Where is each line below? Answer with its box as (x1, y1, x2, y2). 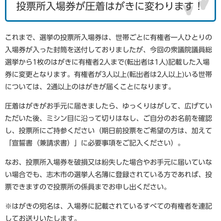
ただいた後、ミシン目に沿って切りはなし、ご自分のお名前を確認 (5, 115, 212, 122)
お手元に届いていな (150, 159, 212, 166)
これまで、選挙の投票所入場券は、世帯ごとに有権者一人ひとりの (5, 34, 212, 41)
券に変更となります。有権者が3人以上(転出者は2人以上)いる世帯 (5, 71, 212, 78)
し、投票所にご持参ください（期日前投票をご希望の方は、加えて (5, 127, 212, 134)
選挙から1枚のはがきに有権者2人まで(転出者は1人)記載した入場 (5, 59, 210, 66)
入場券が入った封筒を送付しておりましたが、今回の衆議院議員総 (5, 46, 212, 53)
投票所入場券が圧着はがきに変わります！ (16, 1, 204, 11)
